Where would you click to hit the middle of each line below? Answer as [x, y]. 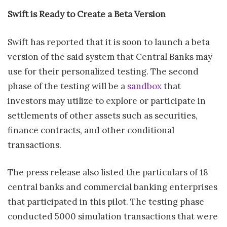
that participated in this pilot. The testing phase [106, 202]
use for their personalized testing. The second [103, 71]
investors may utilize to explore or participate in [107, 101]
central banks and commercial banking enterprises [112, 187]
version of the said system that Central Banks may [110, 56]
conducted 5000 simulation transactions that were [113, 217]
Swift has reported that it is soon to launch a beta [109, 42]
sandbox [144, 86]
